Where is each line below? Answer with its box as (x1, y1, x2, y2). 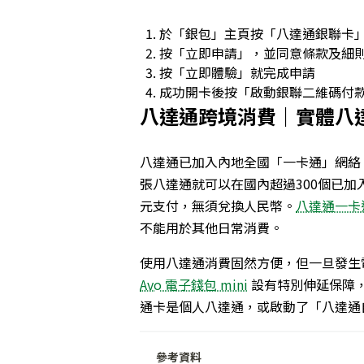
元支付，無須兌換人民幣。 (140, 196, 296, 216)
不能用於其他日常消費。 (140, 218, 283, 238)
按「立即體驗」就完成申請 (159, 63, 315, 83)
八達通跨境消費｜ (140, 102, 296, 131)
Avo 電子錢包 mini (140, 275, 248, 295)
